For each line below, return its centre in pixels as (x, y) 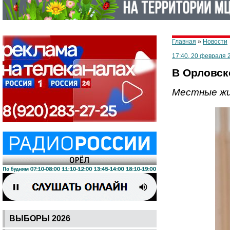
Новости (215, 41)
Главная (184, 41)
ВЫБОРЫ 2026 (40, 218)
